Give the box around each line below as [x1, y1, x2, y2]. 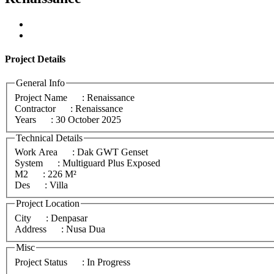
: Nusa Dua [66, 223, 105, 234]
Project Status [15, 256, 67, 267]
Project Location [16, 198, 80, 209]
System [15, 158, 43, 169]
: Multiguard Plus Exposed [57, 158, 160, 169]
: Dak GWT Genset [72, 147, 148, 158]
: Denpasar [46, 212, 87, 223]
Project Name [15, 92, 67, 103]
